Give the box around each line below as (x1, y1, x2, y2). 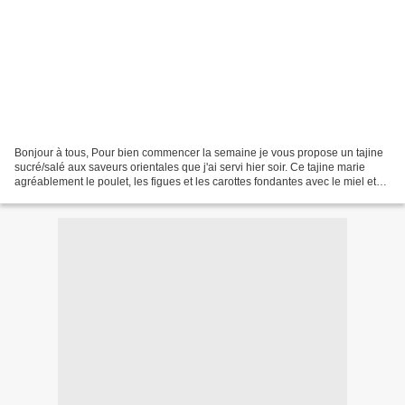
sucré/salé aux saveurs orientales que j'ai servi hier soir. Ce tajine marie (14, 160, 365, 174)
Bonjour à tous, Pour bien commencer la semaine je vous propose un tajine (14, 146, 383, 159)
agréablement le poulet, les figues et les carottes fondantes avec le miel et (14, 174, 376, 188)
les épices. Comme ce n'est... (14, 189, 156, 202)
